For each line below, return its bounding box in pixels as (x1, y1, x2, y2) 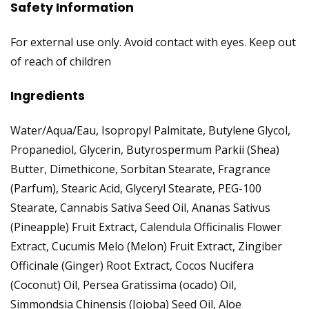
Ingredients (10, 87, 85, 105)
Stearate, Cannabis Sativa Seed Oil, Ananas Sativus (10, 200, 270, 216)
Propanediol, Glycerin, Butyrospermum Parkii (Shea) (10, 142, 279, 158)
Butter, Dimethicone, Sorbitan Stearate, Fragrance (10, 161, 270, 177)
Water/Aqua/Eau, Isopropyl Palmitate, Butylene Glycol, (10, 123, 290, 139)
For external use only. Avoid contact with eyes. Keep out (10, 34, 296, 50)
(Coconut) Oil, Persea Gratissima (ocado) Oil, (10, 277, 237, 293)
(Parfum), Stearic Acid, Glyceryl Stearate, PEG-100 (10, 181, 261, 197)
